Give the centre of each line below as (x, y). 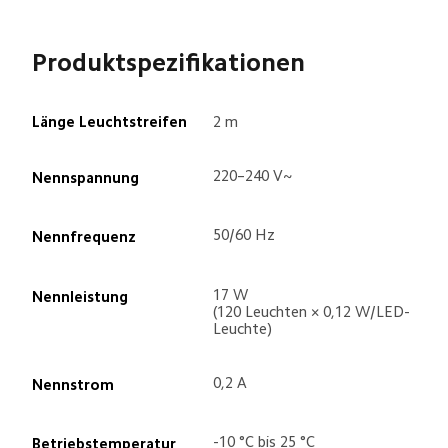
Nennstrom (72, 385)
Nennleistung (79, 296)
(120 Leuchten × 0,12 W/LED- (312, 311)
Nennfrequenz (83, 237)
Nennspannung (85, 178)
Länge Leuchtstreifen (109, 121)
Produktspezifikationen (168, 63)
